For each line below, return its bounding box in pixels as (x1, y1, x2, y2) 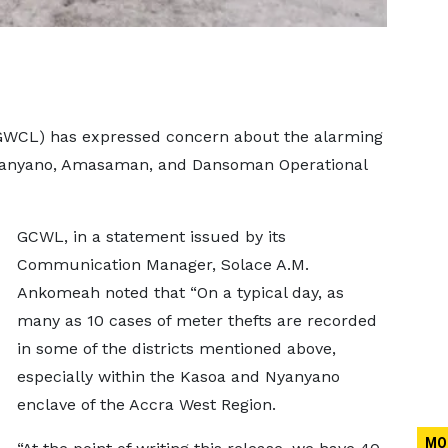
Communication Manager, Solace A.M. (16, 255, 309, 274)
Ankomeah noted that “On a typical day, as (16, 283, 344, 302)
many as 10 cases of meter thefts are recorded (16, 311, 377, 330)
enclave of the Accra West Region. (16, 395, 276, 414)
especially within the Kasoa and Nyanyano (16, 367, 340, 386)
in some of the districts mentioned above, (16, 339, 336, 358)
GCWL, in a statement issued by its (16, 227, 286, 246)
